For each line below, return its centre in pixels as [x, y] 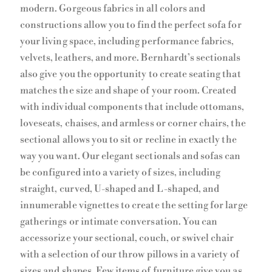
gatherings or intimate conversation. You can [119, 222]
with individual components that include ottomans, [132, 107]
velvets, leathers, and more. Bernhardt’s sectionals [131, 58]
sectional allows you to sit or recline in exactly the [128, 140]
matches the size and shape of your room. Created [128, 91]
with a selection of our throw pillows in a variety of [130, 255]
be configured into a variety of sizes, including [121, 173]
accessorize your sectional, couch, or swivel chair [127, 238]
